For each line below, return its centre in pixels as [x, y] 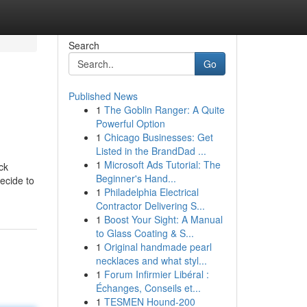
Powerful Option [130, 123]
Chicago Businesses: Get [158, 137]
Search [84, 45]
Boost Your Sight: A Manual [163, 219]
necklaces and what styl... [151, 260]
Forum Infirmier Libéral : [156, 274]
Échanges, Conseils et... [148, 288]
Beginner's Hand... [136, 178]
